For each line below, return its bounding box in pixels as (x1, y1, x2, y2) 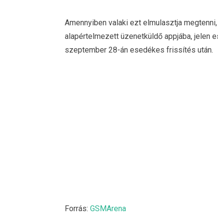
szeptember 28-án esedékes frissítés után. (65, 45, 213, 54)
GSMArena (90, 204, 126, 214)
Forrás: (65, 204, 90, 214)
